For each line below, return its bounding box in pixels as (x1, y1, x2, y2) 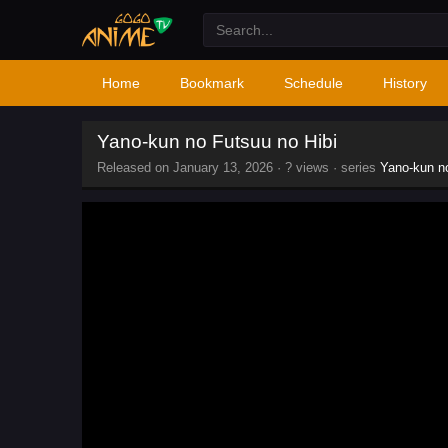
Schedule (284, 75, 343, 91)
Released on (97, 160, 173, 175)
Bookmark (180, 75, 244, 91)
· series (329, 160, 380, 175)
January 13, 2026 (173, 160, 273, 175)
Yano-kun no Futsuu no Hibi (97, 131, 337, 152)
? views (285, 160, 329, 175)
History (383, 75, 427, 91)
